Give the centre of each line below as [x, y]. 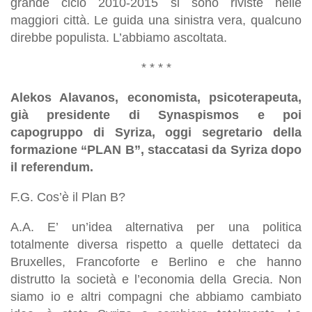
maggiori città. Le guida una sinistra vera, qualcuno [156, 20]
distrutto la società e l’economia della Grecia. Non [156, 279]
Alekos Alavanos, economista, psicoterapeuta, [156, 97]
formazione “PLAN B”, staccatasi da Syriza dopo [156, 149]
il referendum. [52, 167]
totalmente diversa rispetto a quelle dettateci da [156, 244]
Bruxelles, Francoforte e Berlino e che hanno [156, 262]
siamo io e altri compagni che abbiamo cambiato [156, 296]
